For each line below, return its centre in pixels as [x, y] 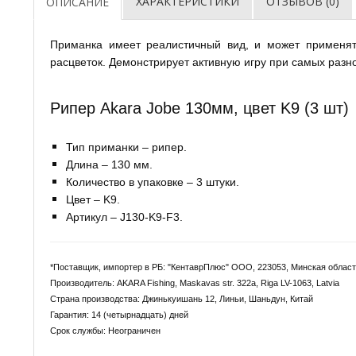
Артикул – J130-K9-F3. [124, 217]
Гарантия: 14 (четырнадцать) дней [119, 314]
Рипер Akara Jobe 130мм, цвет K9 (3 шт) [199, 108]
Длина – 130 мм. [109, 164]
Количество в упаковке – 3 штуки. [153, 182]
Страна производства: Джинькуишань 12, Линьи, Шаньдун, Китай [182, 298]
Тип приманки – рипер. [126, 147]
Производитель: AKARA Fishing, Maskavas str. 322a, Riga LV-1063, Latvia [196, 282]
